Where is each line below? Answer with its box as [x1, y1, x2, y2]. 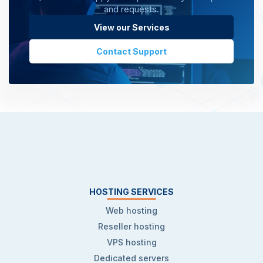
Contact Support [96, 46, 167, 56]
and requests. [104, 4, 159, 15]
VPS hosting [106, 237, 157, 247]
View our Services [93, 22, 170, 32]
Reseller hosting [98, 221, 165, 231]
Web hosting [106, 205, 157, 215]
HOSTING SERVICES [89, 187, 174, 197]
